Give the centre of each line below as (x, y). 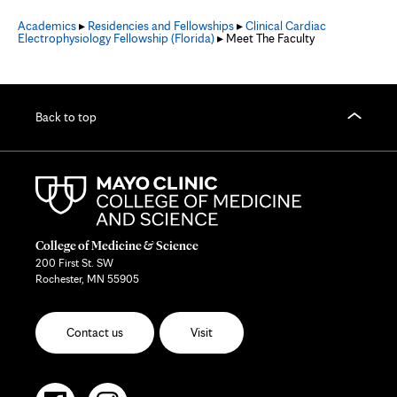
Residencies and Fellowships (161, 25)
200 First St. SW (74, 263)
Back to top (66, 117)
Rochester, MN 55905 (87, 279)
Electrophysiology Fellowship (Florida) (116, 38)
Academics (47, 25)
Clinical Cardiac (286, 25)
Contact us (95, 333)
